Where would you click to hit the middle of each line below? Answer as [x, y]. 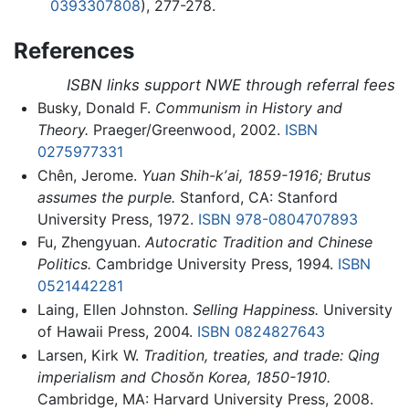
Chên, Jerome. [89, 175]
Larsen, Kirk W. [90, 355]
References [74, 51]
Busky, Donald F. [96, 108]
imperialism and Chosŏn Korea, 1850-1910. [184, 377]
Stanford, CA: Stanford [256, 197]
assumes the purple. [106, 197]
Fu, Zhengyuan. [91, 242]
